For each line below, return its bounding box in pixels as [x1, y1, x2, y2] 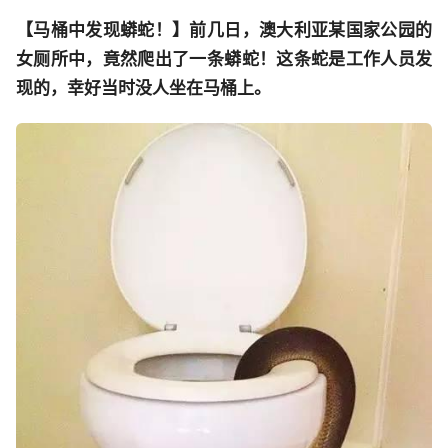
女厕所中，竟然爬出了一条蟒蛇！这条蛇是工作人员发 [16, 48, 432, 69]
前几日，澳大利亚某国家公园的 [189, 19, 433, 40]
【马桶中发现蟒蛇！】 [16, 19, 190, 40]
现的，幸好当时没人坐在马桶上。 [16, 77, 271, 98]
